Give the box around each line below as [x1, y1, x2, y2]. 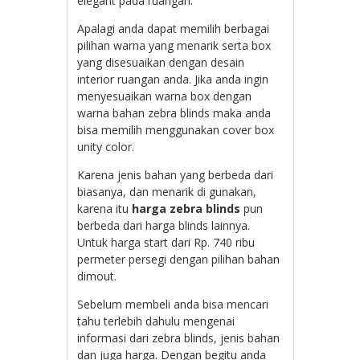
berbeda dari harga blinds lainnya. [77, 217, 251, 233]
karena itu [77, 200, 133, 216]
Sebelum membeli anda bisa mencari [77, 296, 269, 312]
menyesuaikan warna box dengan [77, 88, 252, 104]
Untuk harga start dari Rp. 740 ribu [77, 234, 256, 250]
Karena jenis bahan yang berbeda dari [77, 166, 274, 182]
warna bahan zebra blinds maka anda [77, 104, 272, 121]
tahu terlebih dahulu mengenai [77, 313, 235, 329]
